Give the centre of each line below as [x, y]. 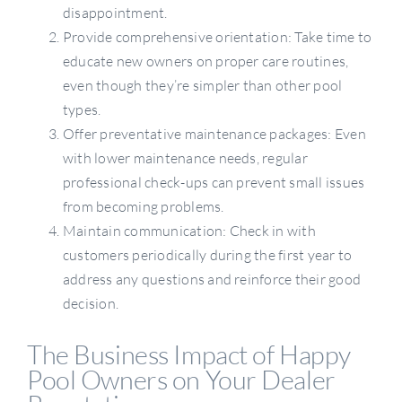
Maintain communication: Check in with [189, 231]
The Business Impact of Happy [188, 354]
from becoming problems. [143, 207]
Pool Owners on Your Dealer [181, 379]
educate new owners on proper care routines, [205, 61]
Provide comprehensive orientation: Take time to [217, 37]
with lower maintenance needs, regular [185, 158]
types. [82, 110]
